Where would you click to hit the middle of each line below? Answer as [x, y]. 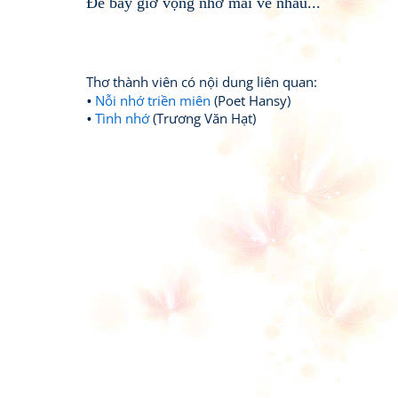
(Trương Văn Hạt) [203, 118]
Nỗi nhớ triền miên [153, 100]
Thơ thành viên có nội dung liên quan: [202, 82]
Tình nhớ [122, 118]
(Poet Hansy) [251, 100]
